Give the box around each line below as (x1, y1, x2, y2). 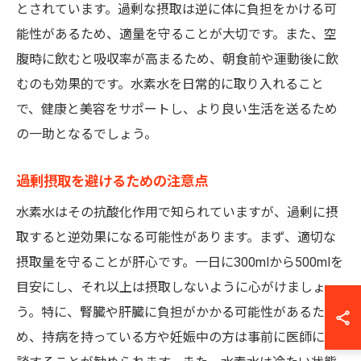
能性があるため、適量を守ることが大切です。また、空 (16, 27, 337, 42)
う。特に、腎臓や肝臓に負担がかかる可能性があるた (16, 305, 325, 320)
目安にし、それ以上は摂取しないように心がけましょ (16, 280, 326, 295)
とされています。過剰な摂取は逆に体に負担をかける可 (16, 2, 337, 17)
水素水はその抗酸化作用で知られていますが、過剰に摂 (16, 205, 338, 220)
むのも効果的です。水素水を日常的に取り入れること (16, 77, 324, 92)
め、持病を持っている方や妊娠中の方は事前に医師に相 (16, 330, 338, 345)
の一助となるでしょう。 (16, 127, 157, 142)
